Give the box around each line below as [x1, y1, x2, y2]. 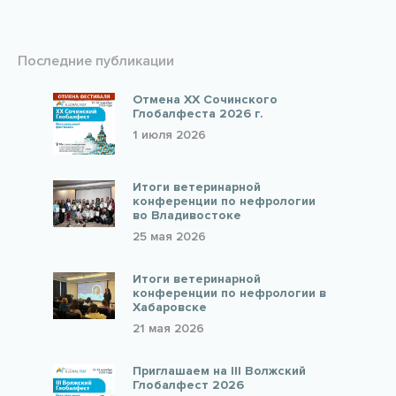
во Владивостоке [133, 208, 241, 223]
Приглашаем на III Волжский [133, 363, 306, 378]
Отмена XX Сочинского [133, 92, 278, 107]
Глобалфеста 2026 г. [133, 106, 263, 121]
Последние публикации [18, 52, 174, 70]
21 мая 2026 [133, 321, 204, 336]
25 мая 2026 [133, 229, 206, 244]
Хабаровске [133, 300, 207, 315]
